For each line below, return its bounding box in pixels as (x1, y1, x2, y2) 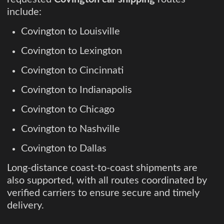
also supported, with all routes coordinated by (7, 175, 207, 185)
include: (7, 6, 41, 17)
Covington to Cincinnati (21, 65, 123, 75)
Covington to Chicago (21, 104, 114, 114)
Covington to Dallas (21, 143, 106, 153)
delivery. (7, 200, 44, 210)
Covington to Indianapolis (21, 84, 132, 95)
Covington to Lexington (21, 45, 122, 56)
